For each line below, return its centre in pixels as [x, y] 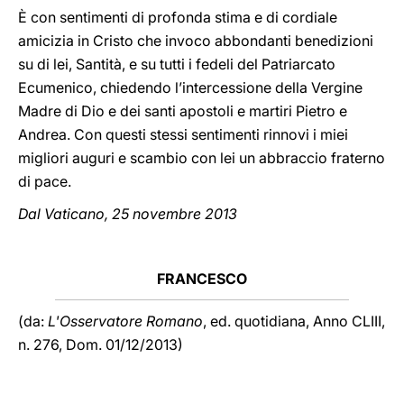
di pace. [45, 181]
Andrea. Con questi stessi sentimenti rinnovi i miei [183, 134]
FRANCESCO [202, 279]
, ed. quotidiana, [256, 321]
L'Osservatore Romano [125, 321]
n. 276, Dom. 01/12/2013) [101, 344]
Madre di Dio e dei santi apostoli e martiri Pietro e [183, 111]
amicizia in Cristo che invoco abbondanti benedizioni [196, 41]
